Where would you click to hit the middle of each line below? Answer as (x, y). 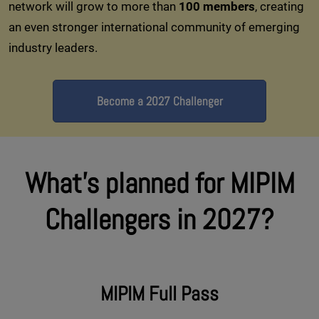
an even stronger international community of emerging (154, 27)
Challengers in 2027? (159, 219)
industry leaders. (53, 47)
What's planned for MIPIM (159, 183)
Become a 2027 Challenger (159, 101)
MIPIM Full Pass (159, 293)
